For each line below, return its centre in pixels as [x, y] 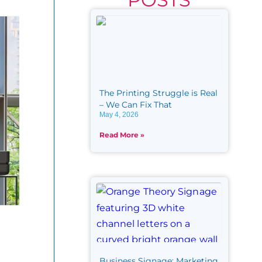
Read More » [122, 135]
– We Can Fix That [136, 105]
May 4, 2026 [119, 115]
